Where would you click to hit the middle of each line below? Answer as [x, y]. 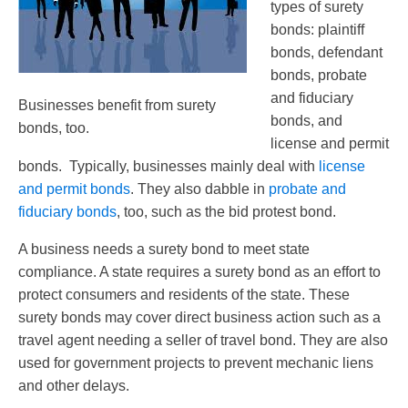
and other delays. [74, 386]
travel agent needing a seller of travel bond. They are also [203, 341]
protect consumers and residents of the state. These [184, 295]
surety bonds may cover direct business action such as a [199, 318]
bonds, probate [319, 76]
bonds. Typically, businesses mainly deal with [168, 167]
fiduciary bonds [67, 212]
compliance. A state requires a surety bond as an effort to [199, 272]
